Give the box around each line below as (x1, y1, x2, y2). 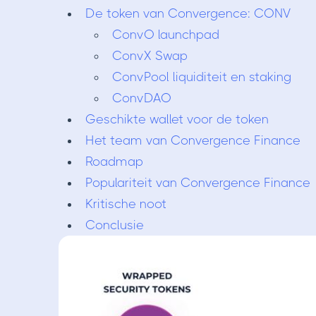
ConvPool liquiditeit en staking (111, 70, 291, 84)
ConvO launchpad (111, 28, 219, 42)
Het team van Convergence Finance (85, 133, 300, 147)
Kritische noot (85, 197, 166, 211)
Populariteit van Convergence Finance (85, 176, 310, 190)
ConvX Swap (111, 49, 188, 63)
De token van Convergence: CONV (85, 6, 291, 20)
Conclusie (85, 218, 144, 232)
